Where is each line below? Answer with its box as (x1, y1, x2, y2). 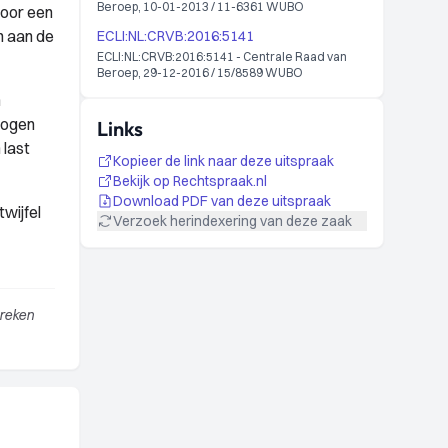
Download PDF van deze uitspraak (113, 192, 331, 210)
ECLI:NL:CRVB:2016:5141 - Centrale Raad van (97, 49, 347, 64)
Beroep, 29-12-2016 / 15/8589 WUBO (97, 65, 303, 80)
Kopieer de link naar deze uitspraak (113, 152, 334, 170)
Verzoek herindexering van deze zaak (113, 212, 352, 230)
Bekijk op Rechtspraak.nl (113, 172, 267, 190)
